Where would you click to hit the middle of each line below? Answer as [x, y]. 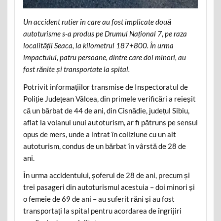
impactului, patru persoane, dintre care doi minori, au [104, 57]
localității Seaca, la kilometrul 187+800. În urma [98, 46]
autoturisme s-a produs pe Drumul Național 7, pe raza [105, 34]
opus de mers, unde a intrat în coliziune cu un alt [99, 134]
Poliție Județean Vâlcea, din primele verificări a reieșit [109, 98]
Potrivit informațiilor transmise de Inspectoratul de [105, 87]
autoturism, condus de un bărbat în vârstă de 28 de [104, 146]
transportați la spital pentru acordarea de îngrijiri [102, 211]
